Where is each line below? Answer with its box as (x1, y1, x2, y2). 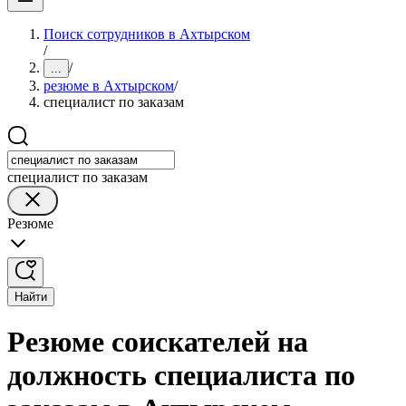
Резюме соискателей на (7, 325, 308, 359)
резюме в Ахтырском (43, 78, 174, 93)
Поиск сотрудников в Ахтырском (43, 26, 250, 42)
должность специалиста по (7, 359, 355, 392)
